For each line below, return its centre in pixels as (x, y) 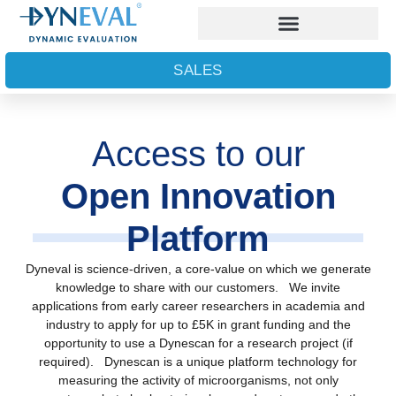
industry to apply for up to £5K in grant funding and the (198, 324)
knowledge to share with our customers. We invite (198, 287)
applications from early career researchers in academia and (198, 306)
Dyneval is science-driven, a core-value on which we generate (198, 269)
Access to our (198, 154)
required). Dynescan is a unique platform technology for (198, 362)
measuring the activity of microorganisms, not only (198, 380)
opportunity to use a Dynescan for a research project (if (198, 343)
